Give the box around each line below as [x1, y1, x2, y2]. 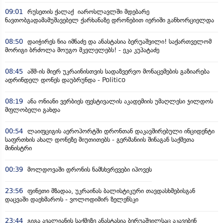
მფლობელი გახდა [5, 106, 60, 113]
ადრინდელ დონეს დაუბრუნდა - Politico [5, 76, 125, 84]
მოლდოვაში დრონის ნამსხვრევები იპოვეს [25, 165, 152, 173]
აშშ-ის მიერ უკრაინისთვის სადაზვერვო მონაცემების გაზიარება [25, 67, 210, 75]
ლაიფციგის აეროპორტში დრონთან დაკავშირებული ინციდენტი [25, 127, 215, 135]
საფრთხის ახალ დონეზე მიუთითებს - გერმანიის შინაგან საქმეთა [5, 135, 194, 143]
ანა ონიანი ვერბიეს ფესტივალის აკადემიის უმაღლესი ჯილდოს [25, 97, 213, 105]
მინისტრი [5, 144, 32, 152]
